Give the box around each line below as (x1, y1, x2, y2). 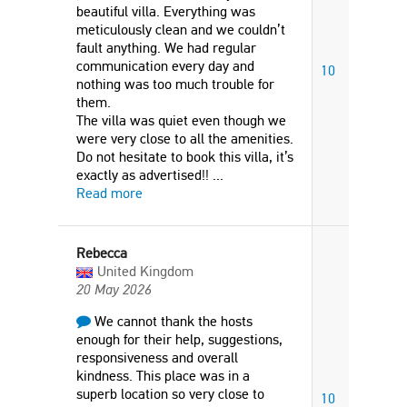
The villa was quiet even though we (76, 112, 286, 129)
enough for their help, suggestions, (76, 331, 283, 348)
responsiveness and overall (76, 349, 238, 366)
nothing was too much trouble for (76, 75, 274, 93)
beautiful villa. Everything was (76, 3, 255, 20)
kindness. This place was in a (76, 367, 250, 384)
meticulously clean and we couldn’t (76, 21, 285, 38)
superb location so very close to (76, 385, 264, 402)
